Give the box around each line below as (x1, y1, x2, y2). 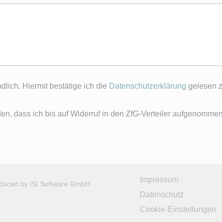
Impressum (140, 175, 178, 184)
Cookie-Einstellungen (140, 205, 216, 214)
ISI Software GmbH (30, 180, 90, 188)
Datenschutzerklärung (109, 82, 186, 91)
